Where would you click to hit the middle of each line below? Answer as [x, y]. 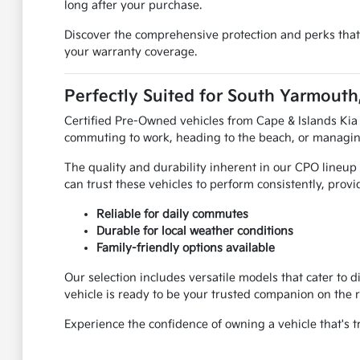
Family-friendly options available [185, 248]
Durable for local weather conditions [194, 231]
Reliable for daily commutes [172, 215]
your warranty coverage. [130, 52]
